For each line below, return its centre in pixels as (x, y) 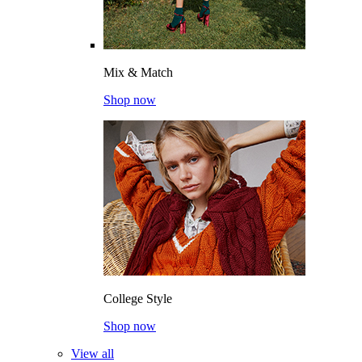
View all (93, 354)
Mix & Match (138, 72)
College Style (138, 299)
